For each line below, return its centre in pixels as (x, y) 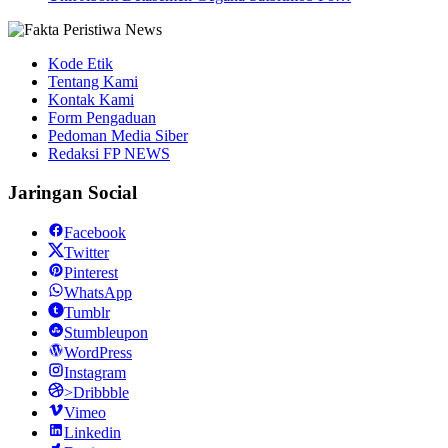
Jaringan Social (72, 192)
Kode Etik (80, 63)
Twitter (86, 253)
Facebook (95, 233)
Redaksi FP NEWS (109, 153)
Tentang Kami (93, 81)
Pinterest (91, 273)
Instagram (95, 373)
